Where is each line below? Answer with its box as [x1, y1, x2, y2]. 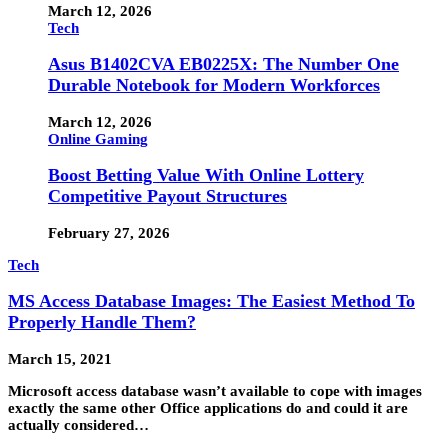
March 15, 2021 [8, 350, 112, 367]
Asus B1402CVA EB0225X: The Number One [48, 54, 399, 75]
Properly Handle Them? [8, 312, 196, 333]
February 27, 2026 [48, 224, 170, 241]
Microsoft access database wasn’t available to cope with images [8, 382, 422, 399]
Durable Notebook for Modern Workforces [48, 75, 380, 96]
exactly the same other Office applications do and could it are [8, 399, 408, 416]
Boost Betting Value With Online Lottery [48, 165, 364, 186]
